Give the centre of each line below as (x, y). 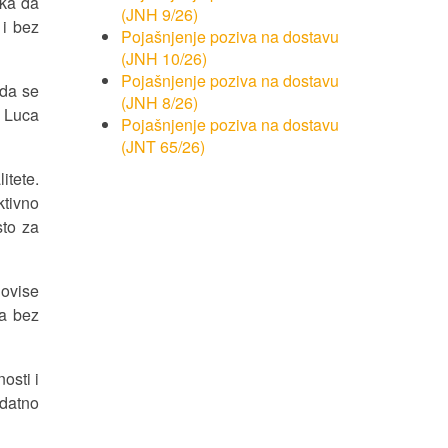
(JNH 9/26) (159, 14)
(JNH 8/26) (159, 102)
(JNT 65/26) (163, 146)
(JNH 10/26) (164, 58)
